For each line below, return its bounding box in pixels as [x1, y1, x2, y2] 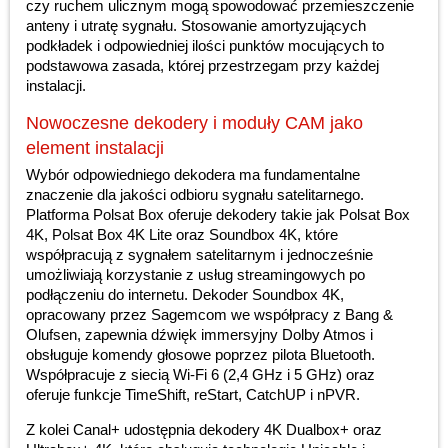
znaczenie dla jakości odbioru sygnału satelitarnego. [26, 186, 364, 204]
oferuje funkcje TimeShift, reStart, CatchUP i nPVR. [26, 386, 360, 404]
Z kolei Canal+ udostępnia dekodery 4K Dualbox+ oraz [26, 421, 382, 439]
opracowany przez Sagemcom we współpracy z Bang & [26, 306, 393, 324]
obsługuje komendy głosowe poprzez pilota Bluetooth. [26, 346, 375, 364]
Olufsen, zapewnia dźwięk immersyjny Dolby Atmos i [26, 326, 373, 344]
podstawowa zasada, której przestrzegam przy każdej [26, 57, 379, 75]
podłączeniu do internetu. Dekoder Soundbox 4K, [26, 286, 344, 304]
